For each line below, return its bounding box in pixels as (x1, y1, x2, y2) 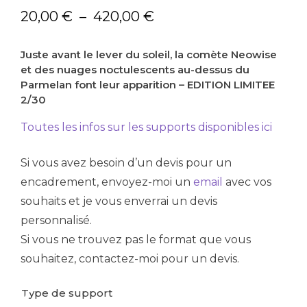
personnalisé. (21, 213, 92, 227)
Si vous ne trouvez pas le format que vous (21, 232, 251, 246)
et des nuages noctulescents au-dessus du (21, 62, 249, 76)
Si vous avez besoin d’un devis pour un (21, 156, 232, 169)
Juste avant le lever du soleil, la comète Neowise (21, 47, 277, 61)
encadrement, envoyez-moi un (21, 175, 193, 188)
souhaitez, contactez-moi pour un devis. (21, 251, 239, 265)
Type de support (21, 286, 112, 299)
